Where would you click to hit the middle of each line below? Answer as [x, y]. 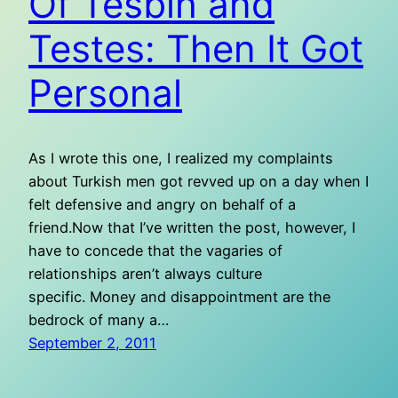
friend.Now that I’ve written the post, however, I [192, 228]
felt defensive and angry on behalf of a [162, 205]
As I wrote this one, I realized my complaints [181, 159]
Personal [105, 93]
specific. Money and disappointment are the [179, 297]
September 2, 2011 [92, 343]
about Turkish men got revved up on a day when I [199, 182]
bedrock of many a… [99, 320]
